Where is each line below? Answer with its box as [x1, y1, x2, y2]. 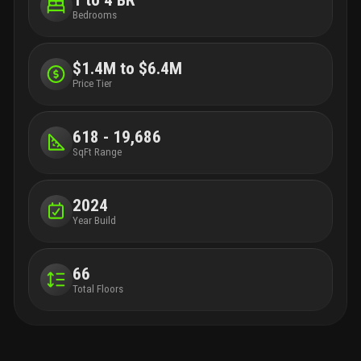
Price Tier [72, 77, 112, 89]
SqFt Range [72, 145, 122, 158]
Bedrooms [72, 8, 117, 21]
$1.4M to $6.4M [72, 58, 182, 78]
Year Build [72, 214, 116, 226]
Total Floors [72, 282, 123, 295]
